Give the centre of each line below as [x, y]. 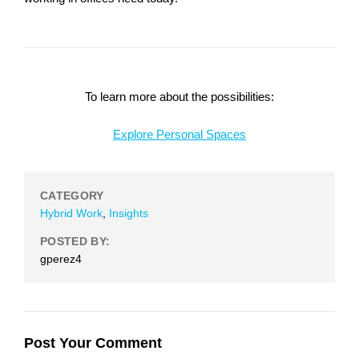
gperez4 [61, 258]
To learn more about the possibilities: [179, 96]
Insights [129, 213]
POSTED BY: [75, 241]
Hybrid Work [71, 213]
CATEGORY [72, 195]
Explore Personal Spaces [179, 134]
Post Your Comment [93, 343]
